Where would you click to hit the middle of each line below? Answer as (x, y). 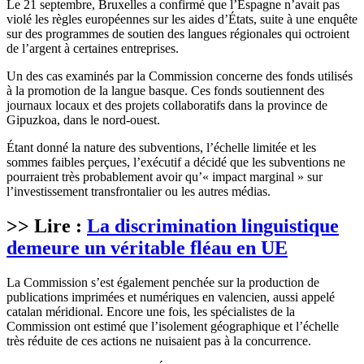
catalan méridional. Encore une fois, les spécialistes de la (151, 312)
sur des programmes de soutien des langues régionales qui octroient (178, 34)
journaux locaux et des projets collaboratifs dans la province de (167, 106)
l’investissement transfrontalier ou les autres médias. (139, 192)
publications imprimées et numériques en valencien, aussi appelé (171, 297)
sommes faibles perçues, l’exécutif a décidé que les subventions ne (176, 162)
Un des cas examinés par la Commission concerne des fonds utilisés (180, 76)
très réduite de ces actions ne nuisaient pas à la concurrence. (159, 341)
